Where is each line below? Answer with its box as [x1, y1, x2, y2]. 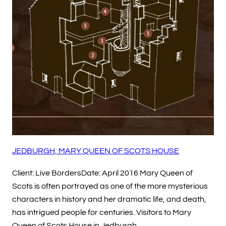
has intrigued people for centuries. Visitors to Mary [12, 208, 191, 217]
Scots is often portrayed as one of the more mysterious [12, 182, 208, 191]
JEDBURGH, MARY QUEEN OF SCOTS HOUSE [12, 147, 179, 155]
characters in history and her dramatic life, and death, [12, 195, 206, 204]
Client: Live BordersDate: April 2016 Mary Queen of [12, 169, 193, 178]
